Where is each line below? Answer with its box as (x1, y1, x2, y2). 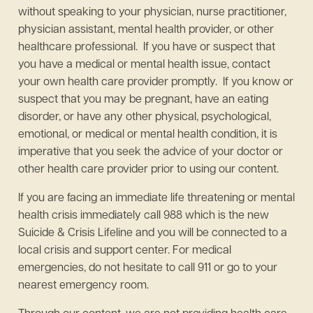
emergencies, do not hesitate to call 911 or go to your (18, 263, 277, 274)
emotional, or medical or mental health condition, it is (18, 129, 277, 140)
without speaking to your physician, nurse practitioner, (18, 7, 286, 18)
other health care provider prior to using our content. (18, 164, 279, 175)
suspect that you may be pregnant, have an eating (18, 94, 268, 105)
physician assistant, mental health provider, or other (18, 24, 274, 36)
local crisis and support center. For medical (18, 245, 231, 256)
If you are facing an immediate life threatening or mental (18, 193, 295, 204)
